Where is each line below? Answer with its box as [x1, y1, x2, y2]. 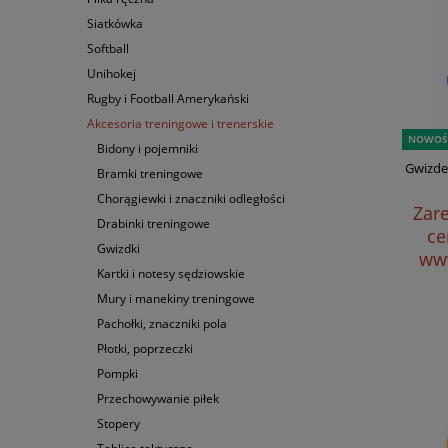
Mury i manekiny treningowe [97, 290, 255, 306]
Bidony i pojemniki [97, 140, 198, 156]
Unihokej [87, 65, 136, 81]
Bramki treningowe [97, 165, 203, 181]
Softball [87, 40, 129, 56]
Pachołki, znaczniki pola [97, 315, 227, 331]
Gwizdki [97, 240, 140, 256]
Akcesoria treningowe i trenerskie [87, 115, 274, 131]
